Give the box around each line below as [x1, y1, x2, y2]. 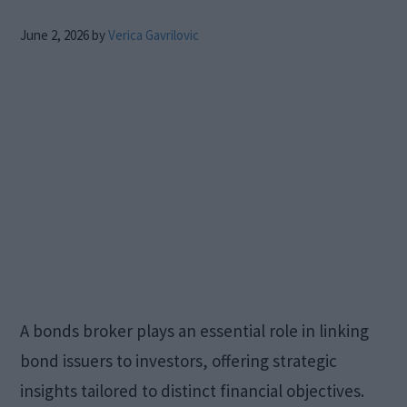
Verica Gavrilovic [108, 26, 200, 44]
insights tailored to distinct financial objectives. [20, 380, 365, 402]
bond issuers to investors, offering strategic [20, 350, 338, 372]
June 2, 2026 [20, 26, 90, 44]
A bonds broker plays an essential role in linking [20, 320, 370, 342]
